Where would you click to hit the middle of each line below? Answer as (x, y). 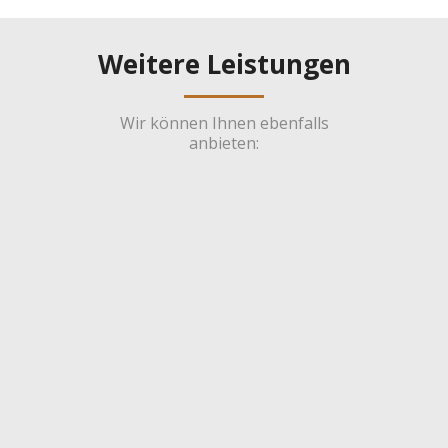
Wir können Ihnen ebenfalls (224, 122)
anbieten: (224, 142)
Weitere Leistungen (224, 63)
